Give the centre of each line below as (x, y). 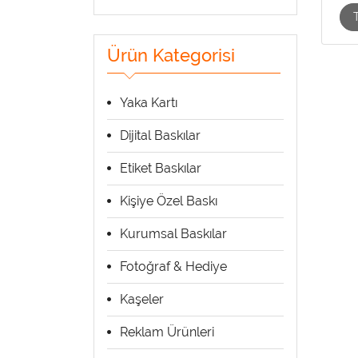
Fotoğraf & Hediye (173, 266)
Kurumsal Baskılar (173, 233)
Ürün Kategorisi (171, 55)
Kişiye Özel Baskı (169, 201)
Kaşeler (142, 299)
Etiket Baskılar (161, 168)
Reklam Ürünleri (167, 332)
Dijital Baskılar (160, 135)
